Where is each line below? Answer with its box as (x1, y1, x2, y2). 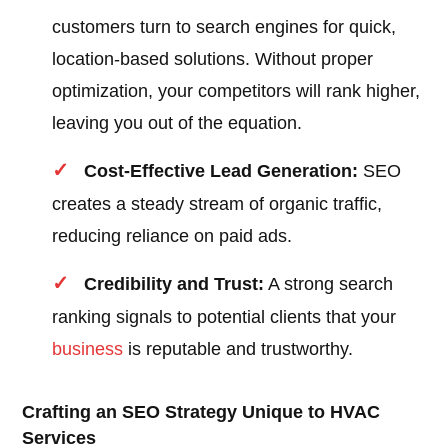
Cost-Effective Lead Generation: (84, 161, 359, 182)
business (52, 339, 124, 360)
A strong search (264, 274, 394, 295)
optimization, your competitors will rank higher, (52, 81, 421, 102)
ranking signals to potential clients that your (52, 307, 397, 328)
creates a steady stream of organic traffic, (52, 194, 383, 215)
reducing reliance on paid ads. (52, 226, 293, 247)
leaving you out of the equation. (52, 113, 303, 134)
